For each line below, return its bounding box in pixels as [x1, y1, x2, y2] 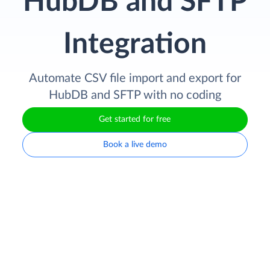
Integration [63, 29, 207, 58]
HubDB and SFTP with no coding [49, 89, 221, 101]
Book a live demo [102, 140, 167, 149]
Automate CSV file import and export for [29, 72, 241, 84]
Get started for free [99, 115, 171, 124]
